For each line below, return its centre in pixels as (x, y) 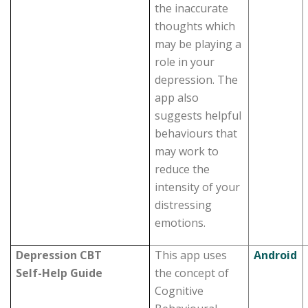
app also (177, 98)
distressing (184, 205)
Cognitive (179, 291)
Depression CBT (59, 255)
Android (276, 255)
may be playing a (198, 44)
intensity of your (198, 187)
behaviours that (196, 133)
